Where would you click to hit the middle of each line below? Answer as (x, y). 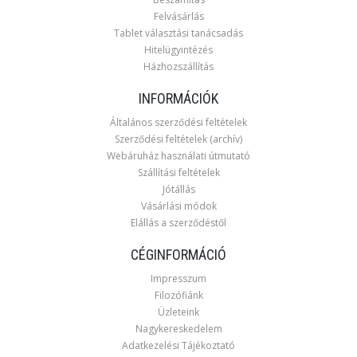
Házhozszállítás (178, 67)
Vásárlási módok (178, 206)
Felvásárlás (178, 16)
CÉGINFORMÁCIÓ (178, 255)
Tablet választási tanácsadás (178, 33)
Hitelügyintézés (178, 50)
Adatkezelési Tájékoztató (178, 345)
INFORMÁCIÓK (178, 98)
